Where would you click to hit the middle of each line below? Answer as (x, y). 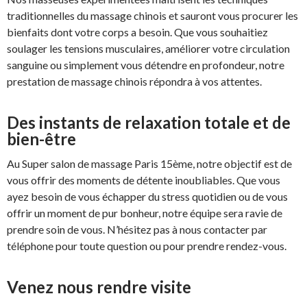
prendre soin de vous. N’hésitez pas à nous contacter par (137, 230)
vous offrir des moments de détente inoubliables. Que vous (144, 180)
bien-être (41, 139)
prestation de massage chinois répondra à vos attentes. (134, 82)
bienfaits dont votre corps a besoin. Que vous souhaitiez (137, 32)
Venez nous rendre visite (99, 287)
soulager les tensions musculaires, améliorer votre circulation (148, 49)
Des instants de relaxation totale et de (149, 123)
